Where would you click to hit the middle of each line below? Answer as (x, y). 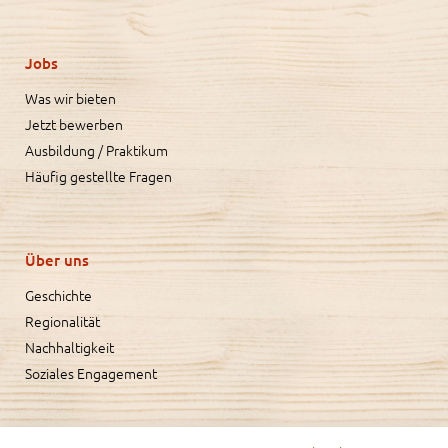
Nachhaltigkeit (69, 346)
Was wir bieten (70, 97)
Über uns (57, 259)
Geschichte (58, 294)
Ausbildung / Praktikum (96, 149)
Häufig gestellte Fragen (98, 175)
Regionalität (62, 320)
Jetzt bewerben (74, 123)
